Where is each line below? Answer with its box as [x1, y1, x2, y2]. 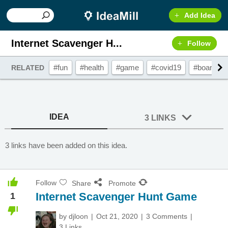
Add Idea [184, 11, 215, 19]
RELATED [11, 64, 45, 72]
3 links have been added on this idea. [5, 141, 127, 150]
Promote [108, 179, 136, 187]
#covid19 [151, 63, 182, 72]
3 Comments [146, 212, 187, 220]
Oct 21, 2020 [96, 212, 138, 220]
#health [80, 63, 104, 72]
